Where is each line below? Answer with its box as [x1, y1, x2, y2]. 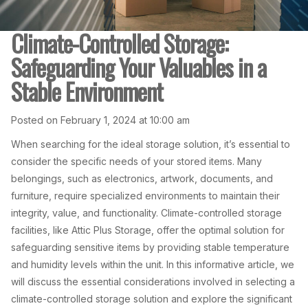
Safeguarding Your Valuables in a [11, 49, 266, 85]
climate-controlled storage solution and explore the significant [11, 293, 292, 305]
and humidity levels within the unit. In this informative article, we [11, 258, 294, 270]
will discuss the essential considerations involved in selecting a [11, 276, 295, 287]
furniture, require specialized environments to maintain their [11, 190, 280, 201]
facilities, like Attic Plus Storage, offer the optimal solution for [11, 224, 285, 236]
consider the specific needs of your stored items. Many [11, 155, 262, 167]
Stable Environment [11, 74, 163, 109]
